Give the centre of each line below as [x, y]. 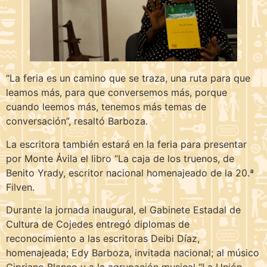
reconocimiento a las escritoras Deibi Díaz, [103, 239]
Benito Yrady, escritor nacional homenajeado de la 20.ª [130, 173]
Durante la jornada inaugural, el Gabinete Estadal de [123, 210]
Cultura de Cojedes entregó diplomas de [98, 224]
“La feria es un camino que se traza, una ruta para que [128, 78]
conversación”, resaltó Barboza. [77, 121]
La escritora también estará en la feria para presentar [126, 144]
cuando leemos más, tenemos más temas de [106, 107]
